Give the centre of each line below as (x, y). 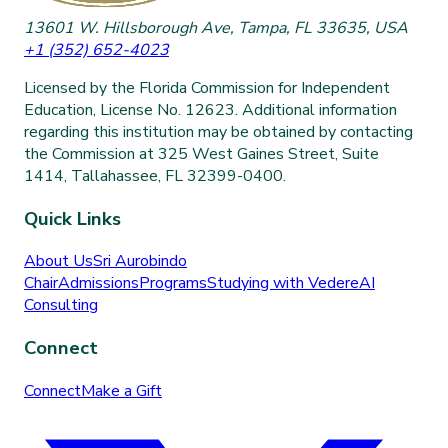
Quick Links (72, 218)
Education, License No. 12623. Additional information (210, 110)
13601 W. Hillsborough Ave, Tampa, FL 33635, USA (216, 28)
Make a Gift (121, 390)
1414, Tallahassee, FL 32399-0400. (155, 176)
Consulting (61, 305)
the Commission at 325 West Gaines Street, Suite (201, 154)
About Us (58, 261)
